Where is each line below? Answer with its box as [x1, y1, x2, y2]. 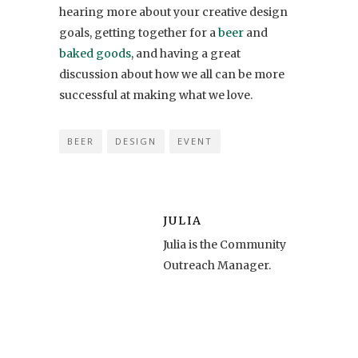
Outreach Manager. [163, 257, 271, 272]
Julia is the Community [163, 237, 286, 252]
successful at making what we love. [59, 87, 253, 102]
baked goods [59, 46, 131, 61]
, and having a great [131, 46, 241, 61]
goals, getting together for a [59, 25, 218, 40]
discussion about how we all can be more [59, 66, 284, 82]
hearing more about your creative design [59, 4, 288, 19]
